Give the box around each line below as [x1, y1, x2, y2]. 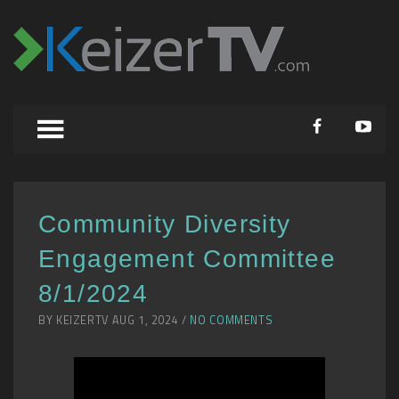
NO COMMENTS [190, 312, 273, 329]
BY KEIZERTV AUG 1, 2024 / [38, 312, 191, 329]
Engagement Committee [38, 245, 336, 273]
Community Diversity [38, 210, 291, 238]
